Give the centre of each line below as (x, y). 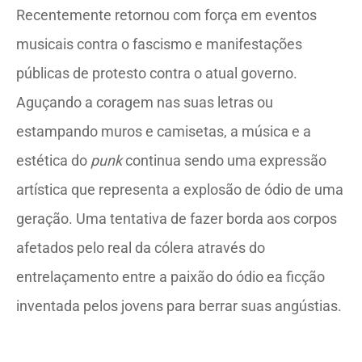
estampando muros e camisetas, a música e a (164, 131)
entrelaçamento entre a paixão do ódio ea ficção (170, 277)
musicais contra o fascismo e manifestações (159, 44)
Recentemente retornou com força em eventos (166, 15)
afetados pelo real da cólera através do (141, 248)
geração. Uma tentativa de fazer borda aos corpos (177, 219)
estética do (53, 160)
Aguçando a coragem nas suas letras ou (145, 102)
